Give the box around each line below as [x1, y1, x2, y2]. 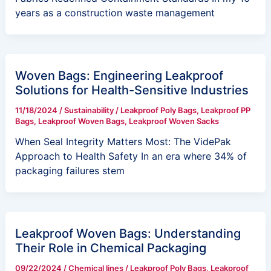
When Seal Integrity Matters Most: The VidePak [15, 135, 231, 148]
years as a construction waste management [15, 7, 215, 19]
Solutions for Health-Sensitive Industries [15, 83, 249, 97]
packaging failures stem [15, 165, 125, 177]
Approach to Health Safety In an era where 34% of [15, 150, 247, 162]
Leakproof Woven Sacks [128, 116, 219, 126]
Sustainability [64, 105, 114, 115]
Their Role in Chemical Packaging [15, 241, 206, 255]
